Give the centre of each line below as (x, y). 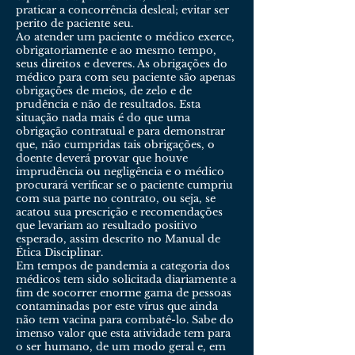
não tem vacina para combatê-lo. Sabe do (125, 320)
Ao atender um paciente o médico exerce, (125, 37)
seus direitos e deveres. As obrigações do (122, 64)
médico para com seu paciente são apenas (126, 77)
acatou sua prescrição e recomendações (119, 212)
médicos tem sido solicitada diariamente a (126, 279)
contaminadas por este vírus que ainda (117, 306)
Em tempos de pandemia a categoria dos (123, 266)
